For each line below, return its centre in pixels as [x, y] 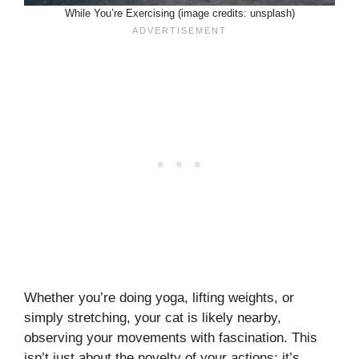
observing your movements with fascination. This [171, 338]
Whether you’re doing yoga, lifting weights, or [159, 298]
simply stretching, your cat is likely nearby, [153, 318]
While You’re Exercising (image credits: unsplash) [179, 14]
